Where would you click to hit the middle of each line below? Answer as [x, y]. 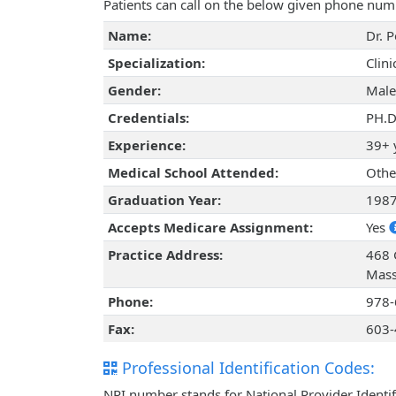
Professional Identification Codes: [246, 368]
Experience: [146, 145]
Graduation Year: [164, 200]
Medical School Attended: [193, 173]
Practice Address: [165, 255]
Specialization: [156, 63]
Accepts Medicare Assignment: [210, 228]
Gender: [134, 91]
